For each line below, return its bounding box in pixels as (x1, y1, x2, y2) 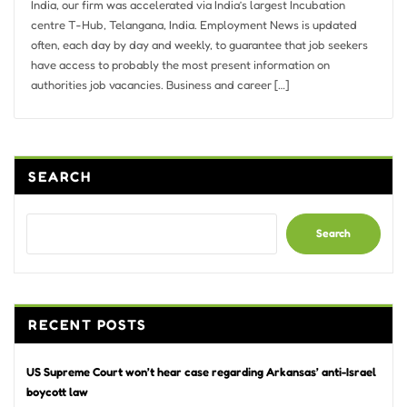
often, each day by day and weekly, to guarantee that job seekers (30, 36, 368, 52)
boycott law (26, 384, 88, 400)
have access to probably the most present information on (30, 56, 330, 72)
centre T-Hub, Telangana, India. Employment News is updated (30, 16, 357, 32)
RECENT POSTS (28, 315, 147, 333)
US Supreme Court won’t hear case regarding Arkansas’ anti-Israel (26, 364, 376, 380)
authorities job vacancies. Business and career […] (30, 76, 289, 92)
